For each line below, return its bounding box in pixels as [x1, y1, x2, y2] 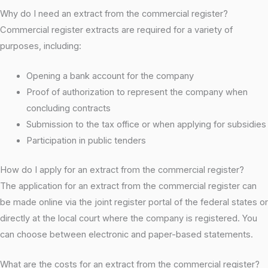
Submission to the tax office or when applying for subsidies [26, 118, 266, 130]
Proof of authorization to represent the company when [26, 86, 248, 98]
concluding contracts [26, 102, 111, 114]
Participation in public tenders [26, 135, 146, 146]
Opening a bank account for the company [26, 70, 194, 81]
